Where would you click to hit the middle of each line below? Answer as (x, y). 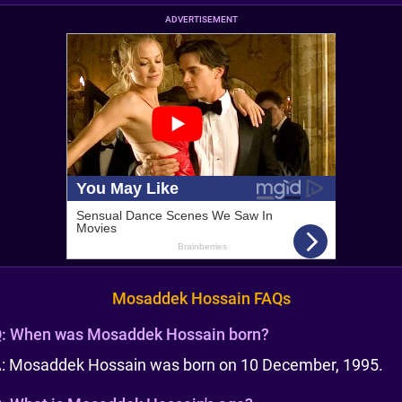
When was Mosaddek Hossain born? (140, 334)
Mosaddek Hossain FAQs (201, 298)
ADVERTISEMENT (201, 19)
